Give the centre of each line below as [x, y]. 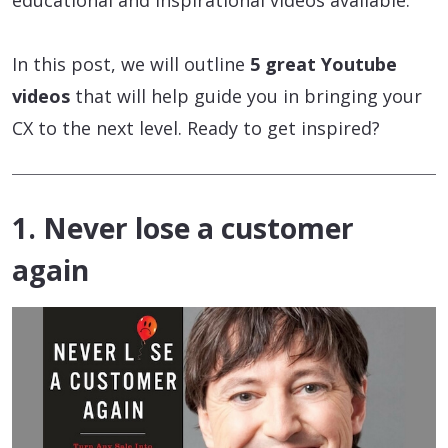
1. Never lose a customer [183, 228]
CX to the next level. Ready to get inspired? [196, 128]
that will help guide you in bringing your [246, 96]
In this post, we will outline [131, 64]
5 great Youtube [323, 64]
